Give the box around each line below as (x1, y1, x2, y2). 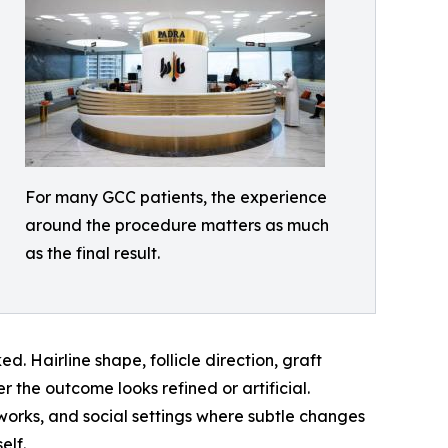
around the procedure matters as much (25, 215, 329, 235)
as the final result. (25, 243, 160, 263)
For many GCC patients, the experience (25, 187, 327, 207)
